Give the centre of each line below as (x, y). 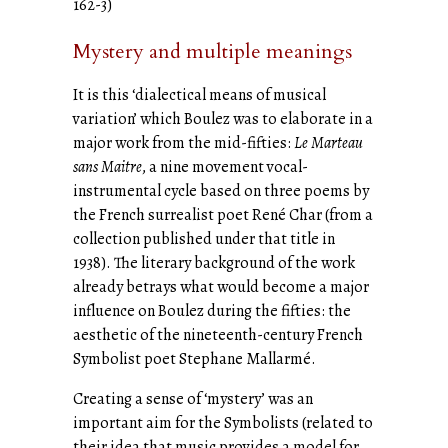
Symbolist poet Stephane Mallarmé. (194, 358)
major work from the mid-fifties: (183, 142)
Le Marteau (328, 142)
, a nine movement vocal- (225, 166)
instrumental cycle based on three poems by (221, 190)
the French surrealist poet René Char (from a (223, 214)
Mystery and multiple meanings (212, 51)
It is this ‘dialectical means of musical (199, 94)
